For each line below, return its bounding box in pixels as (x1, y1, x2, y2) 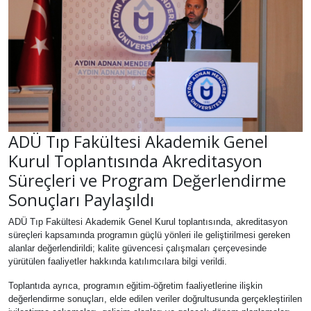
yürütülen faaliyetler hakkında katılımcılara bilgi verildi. (8, 256, 227, 267)
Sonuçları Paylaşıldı (8, 189, 154, 212)
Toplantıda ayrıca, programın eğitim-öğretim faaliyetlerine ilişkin (8, 280, 262, 292)
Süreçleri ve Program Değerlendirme (8, 169, 286, 192)
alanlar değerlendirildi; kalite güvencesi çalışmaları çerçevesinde (8, 243, 267, 254)
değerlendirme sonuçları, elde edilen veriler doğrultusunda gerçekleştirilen (8, 294, 302, 305)
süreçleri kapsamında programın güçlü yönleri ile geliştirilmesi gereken (8, 230, 290, 241)
